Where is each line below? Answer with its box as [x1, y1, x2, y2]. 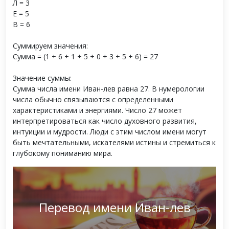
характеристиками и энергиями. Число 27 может [13, 105, 182, 115]
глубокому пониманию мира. [13, 148, 112, 158]
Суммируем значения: [13, 40, 88, 51]
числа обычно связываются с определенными [13, 94, 173, 104]
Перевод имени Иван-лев [38, 199, 191, 216]
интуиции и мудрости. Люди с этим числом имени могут [13, 126, 207, 136]
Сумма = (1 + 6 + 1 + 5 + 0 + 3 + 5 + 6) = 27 [13, 51, 158, 61]
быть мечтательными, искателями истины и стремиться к [13, 137, 216, 147]
